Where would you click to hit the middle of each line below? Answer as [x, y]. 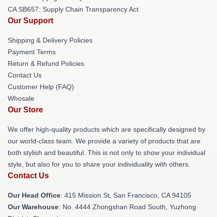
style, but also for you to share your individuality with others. [99, 164]
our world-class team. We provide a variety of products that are [104, 141]
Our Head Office [34, 195]
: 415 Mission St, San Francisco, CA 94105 [126, 195]
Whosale [21, 98]
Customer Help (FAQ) [41, 87]
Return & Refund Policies [46, 63]
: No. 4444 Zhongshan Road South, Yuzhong [127, 207]
